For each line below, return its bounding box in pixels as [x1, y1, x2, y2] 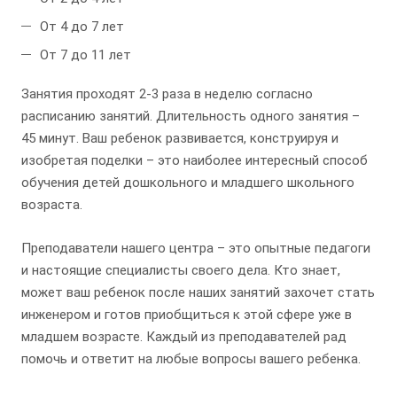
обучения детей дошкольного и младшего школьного [21, 175, 354, 191]
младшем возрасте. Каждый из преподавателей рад [21, 329, 346, 346]
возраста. [21, 197, 82, 214]
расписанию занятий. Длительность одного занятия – [21, 108, 360, 125]
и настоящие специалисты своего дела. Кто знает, [21, 262, 340, 279]
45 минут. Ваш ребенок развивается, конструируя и [21, 130, 339, 147]
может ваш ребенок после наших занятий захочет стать [21, 284, 375, 301]
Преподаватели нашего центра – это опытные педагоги [21, 240, 370, 257]
